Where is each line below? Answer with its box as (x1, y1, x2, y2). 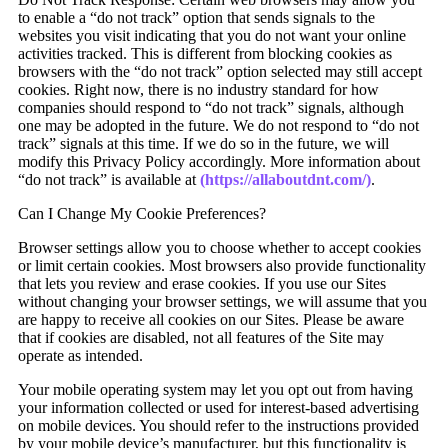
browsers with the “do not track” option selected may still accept (18, 63, 422, 81)
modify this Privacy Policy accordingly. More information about (18, 153, 420, 171)
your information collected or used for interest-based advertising (18, 399, 419, 417)
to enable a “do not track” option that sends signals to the (18, 9, 375, 27)
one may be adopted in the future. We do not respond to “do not (18, 117, 419, 135)
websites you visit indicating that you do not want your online (18, 27, 406, 45)
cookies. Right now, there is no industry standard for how (18, 81, 379, 99)
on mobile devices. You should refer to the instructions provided (18, 417, 419, 435)
